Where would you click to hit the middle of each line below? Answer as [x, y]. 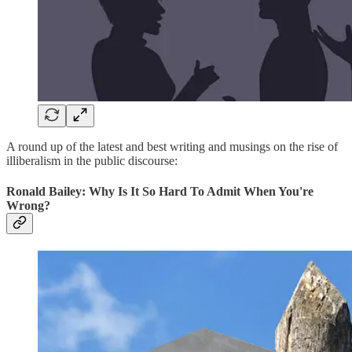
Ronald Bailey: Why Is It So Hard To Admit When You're [160, 191]
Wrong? [28, 205]
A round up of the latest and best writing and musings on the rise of [172, 146]
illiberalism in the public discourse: [92, 160]
